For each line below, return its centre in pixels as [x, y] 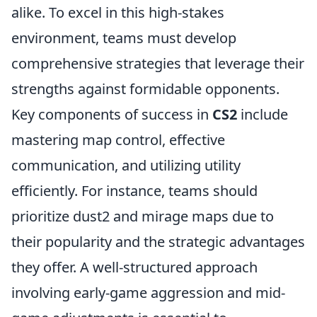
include [263, 114]
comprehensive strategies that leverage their [158, 63]
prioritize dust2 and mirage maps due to [143, 216]
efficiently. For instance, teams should [134, 191]
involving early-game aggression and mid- [148, 293]
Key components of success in [112, 114]
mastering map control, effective [118, 140]
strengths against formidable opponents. [145, 89]
